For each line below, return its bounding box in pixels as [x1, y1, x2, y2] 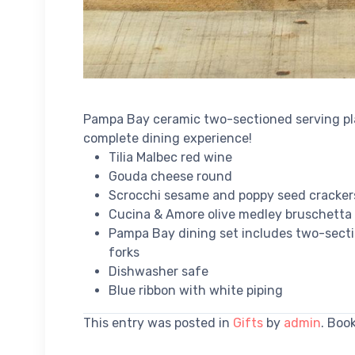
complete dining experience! [83, 131, 252, 146]
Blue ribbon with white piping [109, 283, 283, 298]
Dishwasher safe [109, 264, 208, 279]
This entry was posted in [83, 315, 233, 330]
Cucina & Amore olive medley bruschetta [109, 207, 352, 222]
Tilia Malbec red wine [109, 150, 232, 165]
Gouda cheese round [109, 169, 232, 184]
